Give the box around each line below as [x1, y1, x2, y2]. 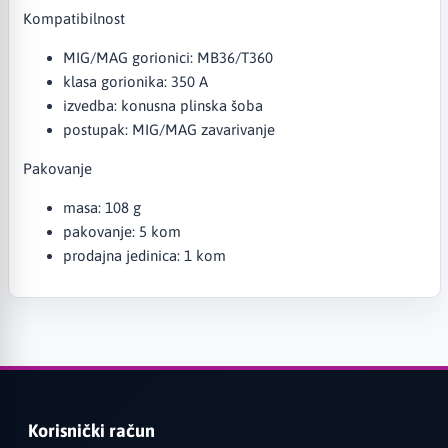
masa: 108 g [62, 198, 141, 216]
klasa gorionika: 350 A [62, 72, 208, 90]
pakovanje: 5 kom [62, 222, 181, 240]
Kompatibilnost [22, 9, 125, 27]
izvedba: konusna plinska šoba [62, 96, 263, 114]
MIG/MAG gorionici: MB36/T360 [62, 48, 273, 66]
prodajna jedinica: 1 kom [62, 246, 226, 264]
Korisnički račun [27, 420, 155, 441]
